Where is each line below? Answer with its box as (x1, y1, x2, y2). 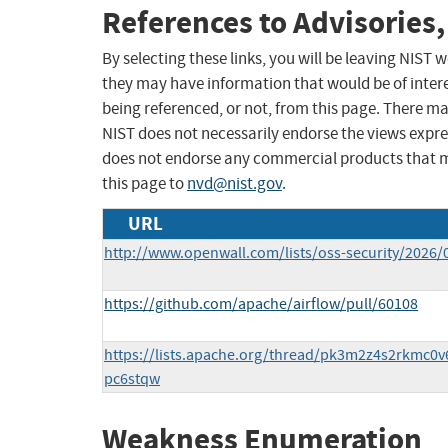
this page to (102, 173, 187, 195)
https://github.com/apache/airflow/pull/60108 (104, 294, 418, 315)
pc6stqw (104, 369, 160, 390)
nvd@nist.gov (187, 173, 282, 195)
